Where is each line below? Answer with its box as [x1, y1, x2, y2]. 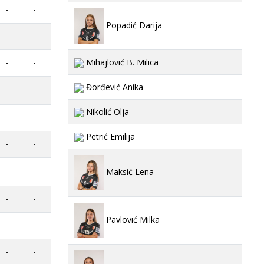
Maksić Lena [104, 166, 154, 177]
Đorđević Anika [84, 81, 143, 93]
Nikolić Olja [84, 106, 129, 117]
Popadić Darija [104, 19, 162, 31]
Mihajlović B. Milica [84, 57, 159, 68]
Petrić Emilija [84, 131, 135, 142]
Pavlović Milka [104, 213, 160, 225]
